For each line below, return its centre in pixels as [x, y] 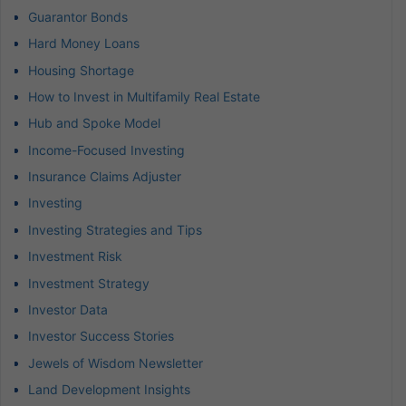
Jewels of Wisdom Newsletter [116, 362]
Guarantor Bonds [78, 16]
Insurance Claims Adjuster [105, 177]
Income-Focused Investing [106, 150]
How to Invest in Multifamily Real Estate [144, 96]
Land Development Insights [109, 390]
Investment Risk [75, 256]
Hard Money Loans [84, 43]
